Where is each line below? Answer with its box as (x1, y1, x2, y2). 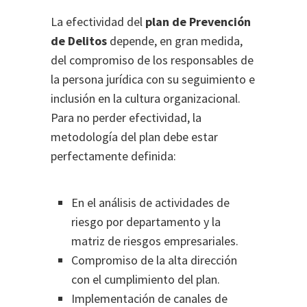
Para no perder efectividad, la (51, 110, 201, 125)
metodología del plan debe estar (51, 129, 218, 145)
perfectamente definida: (51, 148, 176, 164)
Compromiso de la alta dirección (71, 252, 237, 268)
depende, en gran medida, (107, 33, 243, 49)
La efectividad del (51, 14, 145, 29)
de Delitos (51, 33, 107, 49)
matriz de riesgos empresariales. (71, 233, 238, 249)
